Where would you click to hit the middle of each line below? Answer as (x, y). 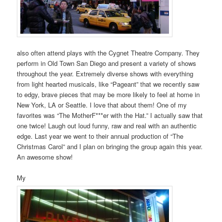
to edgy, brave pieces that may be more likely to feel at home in (109, 95)
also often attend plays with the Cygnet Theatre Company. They (109, 53)
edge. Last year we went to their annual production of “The (100, 136)
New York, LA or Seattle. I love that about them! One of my (102, 105)
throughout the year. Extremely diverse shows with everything (105, 74)
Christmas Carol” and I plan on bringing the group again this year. (110, 147)
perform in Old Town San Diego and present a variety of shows (107, 63)
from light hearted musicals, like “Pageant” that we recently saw (108, 84)
